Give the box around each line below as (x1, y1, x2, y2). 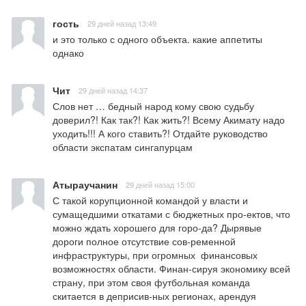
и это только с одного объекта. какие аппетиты (53, 32, 262, 46)
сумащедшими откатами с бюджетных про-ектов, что (53, 207, 290, 221)
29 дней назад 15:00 (126, 179, 195, 191)
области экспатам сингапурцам (53, 140, 193, 154)
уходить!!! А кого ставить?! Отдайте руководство (53, 126, 268, 141)
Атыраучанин (53, 178, 117, 192)
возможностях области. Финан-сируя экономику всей (53, 262, 290, 276)
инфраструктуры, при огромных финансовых (53, 248, 258, 262)
